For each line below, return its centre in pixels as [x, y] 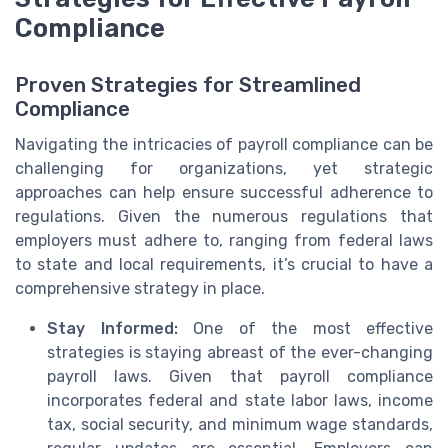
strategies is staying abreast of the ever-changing [240, 352]
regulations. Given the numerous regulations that [224, 216]
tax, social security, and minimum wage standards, [240, 424]
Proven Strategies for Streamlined [188, 84]
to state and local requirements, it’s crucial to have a [224, 264]
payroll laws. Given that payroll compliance [240, 376]
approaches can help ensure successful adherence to [224, 192]
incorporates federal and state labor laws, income [240, 400]
